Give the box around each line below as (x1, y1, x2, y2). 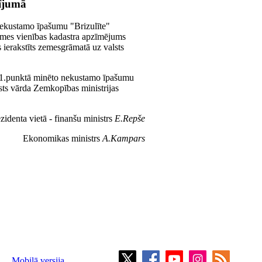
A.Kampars (102, 133, 145, 144)
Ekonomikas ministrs (23, 133, 102, 144)
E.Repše (115, 113, 145, 124)
